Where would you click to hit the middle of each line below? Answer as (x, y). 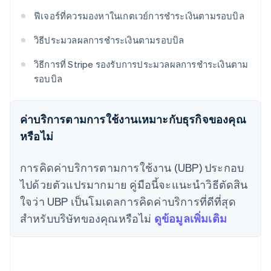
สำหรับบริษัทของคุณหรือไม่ (87, 218)
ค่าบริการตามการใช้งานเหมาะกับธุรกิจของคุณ (133, 119)
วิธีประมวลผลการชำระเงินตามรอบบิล (109, 40)
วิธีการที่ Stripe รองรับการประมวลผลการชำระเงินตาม (141, 64)
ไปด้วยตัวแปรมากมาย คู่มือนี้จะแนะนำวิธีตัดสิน (134, 184)
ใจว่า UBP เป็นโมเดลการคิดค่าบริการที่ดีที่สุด (128, 201)
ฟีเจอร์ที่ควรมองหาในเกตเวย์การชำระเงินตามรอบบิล (139, 16)
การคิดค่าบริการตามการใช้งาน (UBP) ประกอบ (132, 168)
